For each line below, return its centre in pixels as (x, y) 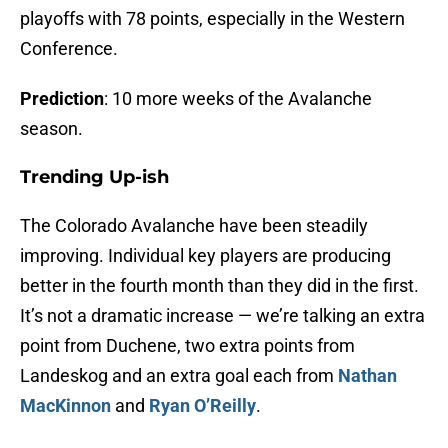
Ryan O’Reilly (202, 406)
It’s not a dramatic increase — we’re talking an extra (222, 316)
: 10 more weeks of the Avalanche (238, 99)
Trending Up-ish (94, 177)
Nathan (367, 376)
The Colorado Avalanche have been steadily (194, 226)
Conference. (69, 49)
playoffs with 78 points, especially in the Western (212, 19)
